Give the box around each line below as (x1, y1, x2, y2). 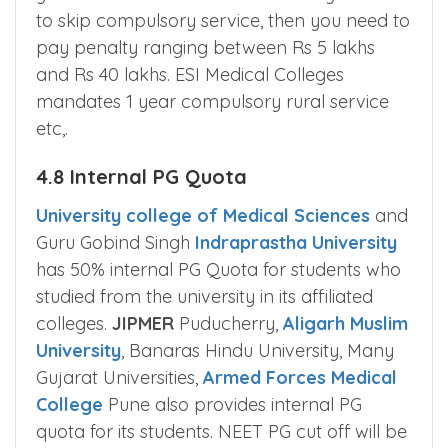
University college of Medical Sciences (36, 204, 370, 228)
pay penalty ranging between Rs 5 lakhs (36, 36, 375, 60)
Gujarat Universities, (36, 366, 203, 390)
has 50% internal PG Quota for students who (36, 258, 401, 282)
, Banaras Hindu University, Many (121, 339, 394, 363)
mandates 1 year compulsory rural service (36, 90, 389, 114)
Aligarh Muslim (283, 312, 408, 336)
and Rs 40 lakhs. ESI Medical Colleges (36, 63, 344, 87)
